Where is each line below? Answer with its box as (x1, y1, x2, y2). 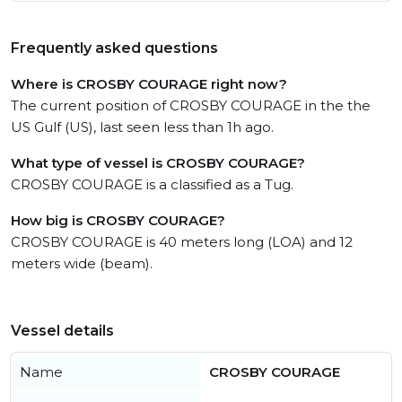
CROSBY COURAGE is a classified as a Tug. (11, 176, 293, 193)
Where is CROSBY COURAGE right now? (11, 75, 287, 92)
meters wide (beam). (11, 255, 153, 272)
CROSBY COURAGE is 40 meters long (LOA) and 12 (11, 233, 353, 250)
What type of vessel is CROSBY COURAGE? (11, 154, 305, 171)
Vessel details (11, 322, 114, 339)
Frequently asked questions (11, 39, 218, 57)
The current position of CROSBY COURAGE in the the (11, 97, 371, 114)
